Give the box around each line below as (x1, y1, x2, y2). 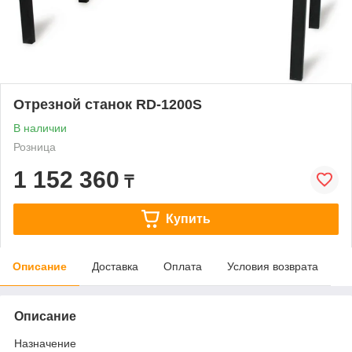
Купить (165, 211, 211, 225)
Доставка (92, 259, 138, 273)
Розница (13, 140, 56, 153)
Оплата (163, 259, 202, 273)
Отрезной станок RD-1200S (13, 96, 202, 112)
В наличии (13, 121, 67, 134)
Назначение (14, 336, 76, 350)
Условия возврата (227, 259, 318, 273)
